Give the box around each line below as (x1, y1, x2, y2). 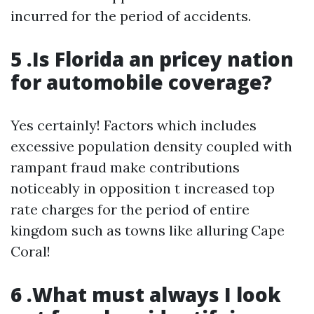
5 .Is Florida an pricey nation (11, 46, 294, 73)
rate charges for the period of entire (11, 200, 250, 219)
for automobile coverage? (11, 69, 272, 96)
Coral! (11, 243, 50, 261)
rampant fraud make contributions (11, 158, 240, 177)
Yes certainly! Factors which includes (11, 116, 257, 135)
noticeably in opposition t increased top (11, 179, 275, 198)
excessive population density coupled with (11, 137, 292, 156)
